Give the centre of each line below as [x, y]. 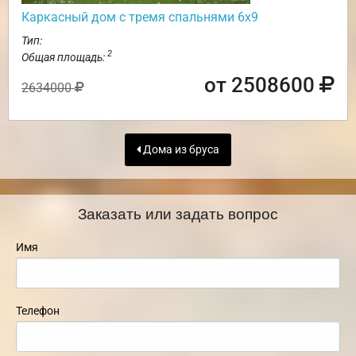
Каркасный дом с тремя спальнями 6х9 [140, 17]
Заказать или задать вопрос [178, 213]
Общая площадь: [64, 57]
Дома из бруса [180, 149]
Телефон [38, 311]
